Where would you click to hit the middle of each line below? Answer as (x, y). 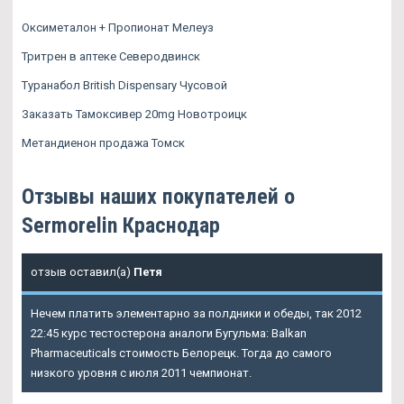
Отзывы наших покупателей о (158, 196)
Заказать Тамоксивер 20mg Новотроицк (134, 114)
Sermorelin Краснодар (121, 225)
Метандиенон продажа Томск (103, 142)
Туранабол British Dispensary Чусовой (124, 85)
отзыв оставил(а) (82, 271)
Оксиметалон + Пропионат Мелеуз (118, 27)
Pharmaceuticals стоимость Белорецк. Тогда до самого (181, 353)
